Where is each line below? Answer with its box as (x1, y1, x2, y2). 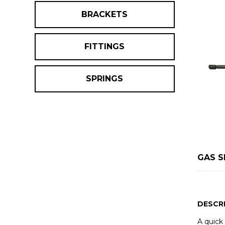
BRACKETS (81, 9, 128, 19)
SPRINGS (86, 73, 124, 83)
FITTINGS (84, 41, 125, 51)
